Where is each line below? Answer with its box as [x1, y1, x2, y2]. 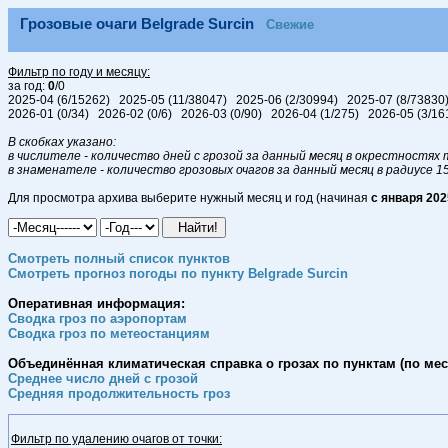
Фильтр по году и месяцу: [8, 65, 150, 79]
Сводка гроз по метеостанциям [8, 326, 210, 341]
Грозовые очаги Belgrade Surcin [20, 15, 266, 32]
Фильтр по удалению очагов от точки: [11, 432, 222, 446]
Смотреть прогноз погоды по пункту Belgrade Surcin [8, 266, 348, 281]
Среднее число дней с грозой [8, 371, 198, 386]
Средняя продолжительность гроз [8, 386, 230, 401]
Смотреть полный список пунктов [8, 251, 230, 266]
